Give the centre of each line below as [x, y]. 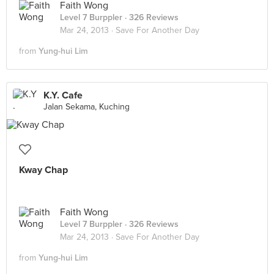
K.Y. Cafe [63, 95]
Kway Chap [43, 170]
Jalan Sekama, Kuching [87, 107]
